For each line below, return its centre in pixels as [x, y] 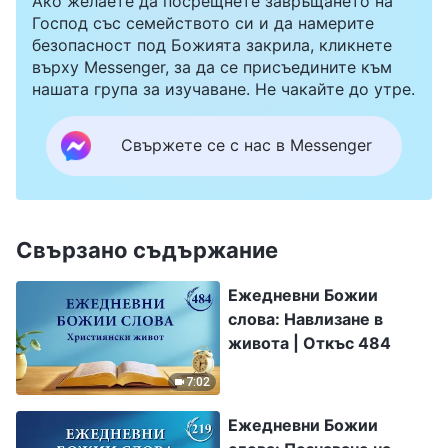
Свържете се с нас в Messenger [246, 145]
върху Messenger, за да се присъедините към [212, 66]
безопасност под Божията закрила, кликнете [212, 44]
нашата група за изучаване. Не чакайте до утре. [223, 88]
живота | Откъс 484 [309, 342]
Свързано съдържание [147, 249]
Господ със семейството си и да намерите [203, 22]
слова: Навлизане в [305, 318]
